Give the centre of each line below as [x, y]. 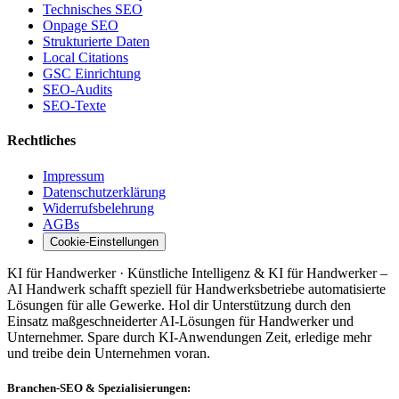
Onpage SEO [81, 26]
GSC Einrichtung [92, 74]
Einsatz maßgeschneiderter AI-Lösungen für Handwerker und [180, 321]
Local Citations [85, 58]
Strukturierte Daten [96, 42]
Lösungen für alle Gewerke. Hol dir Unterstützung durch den [179, 305]
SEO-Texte [74, 106]
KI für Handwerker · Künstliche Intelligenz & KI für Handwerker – [197, 273]
